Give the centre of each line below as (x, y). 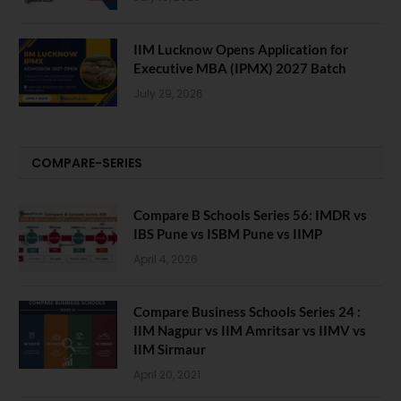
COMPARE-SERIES (87, 162)
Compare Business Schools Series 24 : (247, 311)
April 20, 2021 (167, 374)
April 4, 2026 (166, 259)
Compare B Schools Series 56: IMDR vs (250, 214)
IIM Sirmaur (170, 349)
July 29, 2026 (168, 93)
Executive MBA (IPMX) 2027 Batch (240, 68)
